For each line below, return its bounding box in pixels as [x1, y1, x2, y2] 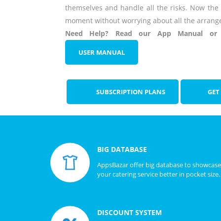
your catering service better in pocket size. [97, 169, 220, 179]
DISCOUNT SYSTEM [97, 207, 162, 217]
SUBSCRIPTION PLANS [96, 87, 165, 96]
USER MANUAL [78, 48, 125, 57]
